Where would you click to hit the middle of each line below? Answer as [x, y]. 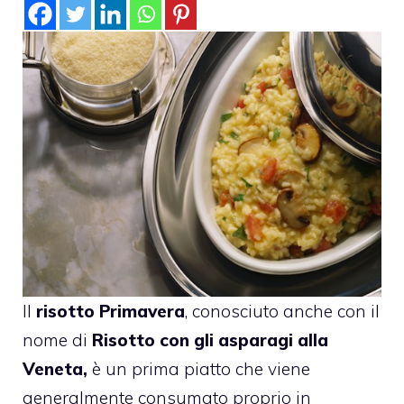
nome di [57, 340]
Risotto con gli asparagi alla [210, 340]
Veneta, [55, 369]
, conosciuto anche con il [282, 312]
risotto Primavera [110, 312]
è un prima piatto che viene [199, 369]
